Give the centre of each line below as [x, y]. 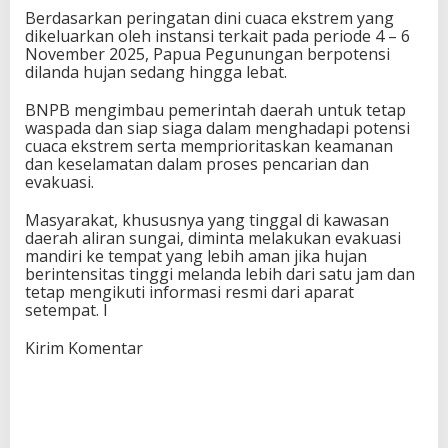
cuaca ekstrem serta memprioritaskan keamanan [209, 146]
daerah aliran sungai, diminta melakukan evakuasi [213, 238]
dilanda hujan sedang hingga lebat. [156, 72]
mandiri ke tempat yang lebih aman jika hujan [196, 256]
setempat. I [66, 310]
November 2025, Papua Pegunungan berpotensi [207, 54]
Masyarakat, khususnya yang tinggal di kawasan [207, 220]
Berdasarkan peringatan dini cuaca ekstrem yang [209, 18]
